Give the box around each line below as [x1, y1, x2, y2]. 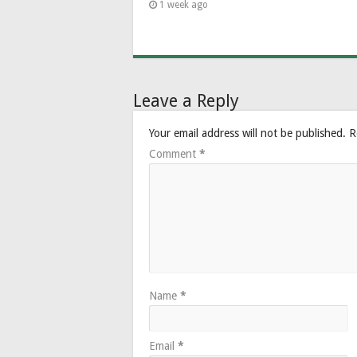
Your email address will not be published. [149, 126, 346, 139]
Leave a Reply [133, 90, 239, 111]
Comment [149, 147, 199, 160]
